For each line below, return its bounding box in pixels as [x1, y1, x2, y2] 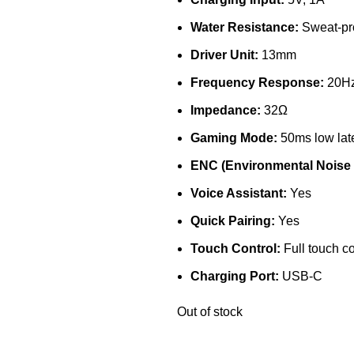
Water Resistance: [190, 20, 299, 34]
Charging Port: [190, 269, 279, 283]
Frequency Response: [190, 75, 324, 89]
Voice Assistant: [190, 186, 287, 200]
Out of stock [177, 304, 243, 318]
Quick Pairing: [190, 213, 275, 228]
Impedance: [190, 103, 261, 117]
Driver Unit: [190, 47, 258, 62]
